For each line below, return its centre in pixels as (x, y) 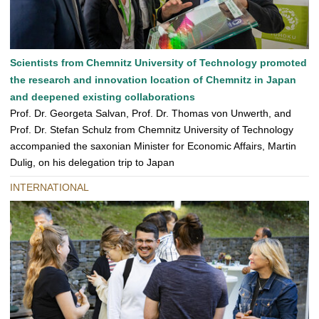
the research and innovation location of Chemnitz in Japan (153, 80)
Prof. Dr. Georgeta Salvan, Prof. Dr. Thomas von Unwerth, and (151, 114)
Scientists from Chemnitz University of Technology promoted (158, 63)
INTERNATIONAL (49, 188)
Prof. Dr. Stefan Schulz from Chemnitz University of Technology (152, 130)
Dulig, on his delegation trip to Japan (92, 163)
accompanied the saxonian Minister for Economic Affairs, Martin (153, 146)
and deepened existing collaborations (103, 97)
